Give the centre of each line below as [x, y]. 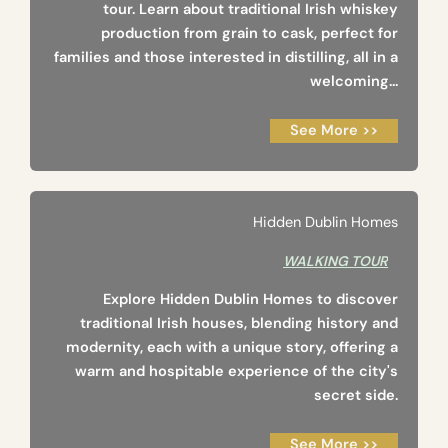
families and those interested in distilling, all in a [226, 58]
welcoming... [354, 82]
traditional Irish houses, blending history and [239, 324]
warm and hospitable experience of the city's [236, 372]
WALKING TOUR [335, 261]
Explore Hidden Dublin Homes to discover [250, 300]
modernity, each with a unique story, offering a [232, 348]
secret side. [356, 396]
